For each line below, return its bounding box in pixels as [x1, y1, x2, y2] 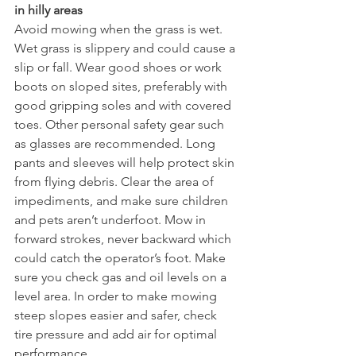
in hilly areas [14, 2, 83, 17]
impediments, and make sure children [14, 193, 231, 208]
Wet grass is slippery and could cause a [14, 41, 238, 56]
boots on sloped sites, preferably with [14, 79, 230, 94]
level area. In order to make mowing [14, 288, 220, 304]
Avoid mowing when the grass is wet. [14, 21, 226, 37]
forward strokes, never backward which [14, 231, 234, 246]
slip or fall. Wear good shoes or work [14, 60, 225, 75]
